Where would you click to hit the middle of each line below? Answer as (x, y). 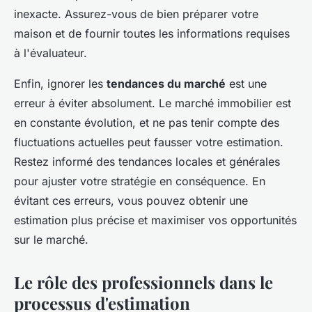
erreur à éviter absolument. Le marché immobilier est (153, 103)
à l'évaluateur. (50, 53)
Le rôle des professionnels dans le (143, 282)
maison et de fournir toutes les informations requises (152, 34)
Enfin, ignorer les (60, 84)
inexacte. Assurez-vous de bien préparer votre (136, 14)
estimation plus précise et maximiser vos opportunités (155, 220)
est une (246, 84)
